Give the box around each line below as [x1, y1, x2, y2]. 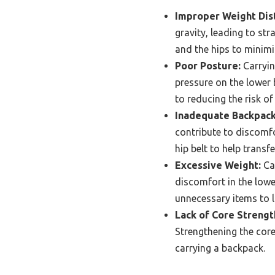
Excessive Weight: [175, 160, 261, 171]
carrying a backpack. [175, 242, 265, 254]
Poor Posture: [175, 60, 241, 72]
